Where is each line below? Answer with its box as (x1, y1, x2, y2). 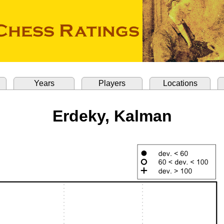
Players (98, 79, 125, 87)
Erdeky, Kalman (52, 107, 172, 125)
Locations (162, 79, 197, 87)
